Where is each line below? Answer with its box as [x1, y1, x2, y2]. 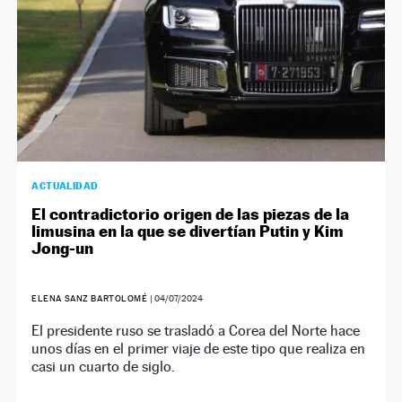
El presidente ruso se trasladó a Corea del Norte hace [31, 321, 361, 339]
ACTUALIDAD [31, 179, 99, 192]
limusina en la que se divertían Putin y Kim [31, 221, 345, 240]
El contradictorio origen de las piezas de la [31, 204, 350, 223]
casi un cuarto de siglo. [31, 357, 176, 375]
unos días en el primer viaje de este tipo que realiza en [31, 339, 366, 357]
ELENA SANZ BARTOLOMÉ [31, 293, 148, 303]
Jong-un [31, 238, 94, 258]
